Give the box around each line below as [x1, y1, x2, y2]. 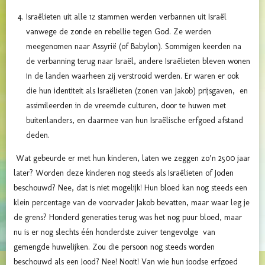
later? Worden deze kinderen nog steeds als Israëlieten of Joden [14, 168, 234, 179]
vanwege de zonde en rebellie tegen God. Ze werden [26, 27, 214, 37]
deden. [26, 130, 50, 141]
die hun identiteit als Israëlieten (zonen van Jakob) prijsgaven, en [26, 86, 248, 96]
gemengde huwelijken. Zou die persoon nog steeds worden [14, 242, 215, 253]
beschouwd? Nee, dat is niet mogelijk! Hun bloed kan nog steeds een [14, 183, 247, 193]
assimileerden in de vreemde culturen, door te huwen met [26, 101, 226, 111]
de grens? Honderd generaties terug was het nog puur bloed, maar [14, 212, 242, 223]
